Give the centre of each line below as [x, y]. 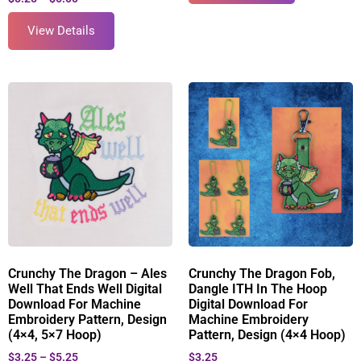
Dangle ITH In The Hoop [258, 288]
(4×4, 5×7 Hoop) [55, 334]
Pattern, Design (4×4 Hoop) [267, 334]
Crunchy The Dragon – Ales [87, 273]
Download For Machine [75, 304]
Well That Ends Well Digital [85, 288]
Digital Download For [248, 304]
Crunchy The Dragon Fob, [262, 273]
